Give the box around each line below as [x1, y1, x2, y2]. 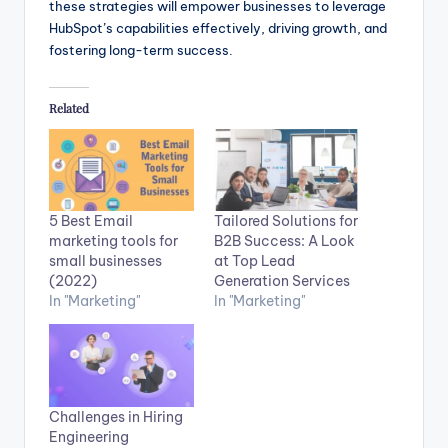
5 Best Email [49, 212, 133, 231]
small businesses [49, 252, 162, 271]
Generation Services [214, 272, 350, 291]
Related [49, 99, 89, 116]
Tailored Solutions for [214, 212, 358, 231]
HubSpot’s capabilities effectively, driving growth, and [49, 19, 387, 36]
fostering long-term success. [49, 41, 233, 58]
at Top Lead [214, 252, 295, 271]
